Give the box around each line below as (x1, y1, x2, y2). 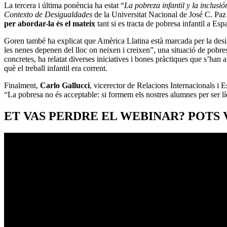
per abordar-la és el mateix (4, 19, 97, 28)
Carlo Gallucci (40, 81, 90, 90)
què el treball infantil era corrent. (4, 63, 107, 72)
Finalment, (4, 81, 40, 90)
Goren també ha (4, 36, 55, 45)
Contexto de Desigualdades (4, 10, 92, 19)
